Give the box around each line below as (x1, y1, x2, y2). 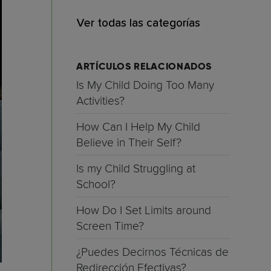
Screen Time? (76, 219, 144, 233)
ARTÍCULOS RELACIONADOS (76, 60, 212, 73)
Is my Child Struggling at (76, 162, 195, 175)
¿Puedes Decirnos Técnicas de (76, 245, 229, 259)
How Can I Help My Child (76, 120, 200, 134)
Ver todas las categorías (76, 18, 200, 30)
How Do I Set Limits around (76, 203, 211, 217)
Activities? (76, 94, 125, 108)
